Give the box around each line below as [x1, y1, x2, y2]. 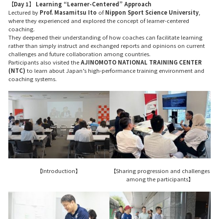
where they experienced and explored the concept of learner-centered [8, 16, 189, 24]
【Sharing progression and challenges [110, 167, 210, 175]
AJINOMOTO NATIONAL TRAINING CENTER [80, 58, 202, 66]
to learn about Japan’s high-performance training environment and [25, 66, 204, 74]
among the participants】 [126, 175, 194, 183]
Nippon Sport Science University [105, 8, 198, 16]
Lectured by [8, 8, 40, 16]
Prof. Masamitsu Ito [39, 8, 97, 16]
